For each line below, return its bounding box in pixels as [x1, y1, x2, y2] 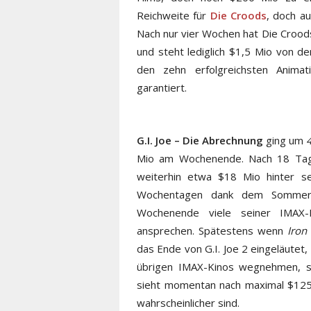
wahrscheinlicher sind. [137, 295, 239, 310]
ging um [263, 133, 307, 147]
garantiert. [137, 80, 187, 94]
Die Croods [210, 8, 267, 22]
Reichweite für [137, 8, 210, 22]
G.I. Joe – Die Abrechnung [137, 133, 264, 147]
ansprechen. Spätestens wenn [137, 223, 287, 237]
